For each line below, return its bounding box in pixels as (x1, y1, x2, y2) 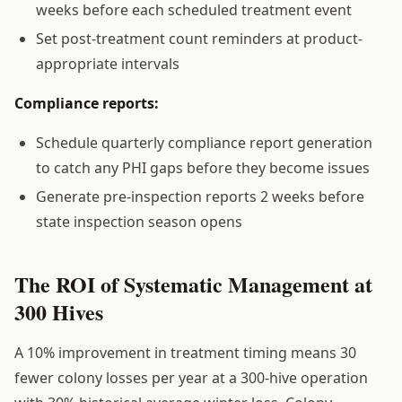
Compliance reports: (14, 92, 159, 113)
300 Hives (14, 295, 103, 328)
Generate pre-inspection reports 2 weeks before (36, 186, 364, 206)
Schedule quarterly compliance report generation (36, 132, 372, 153)
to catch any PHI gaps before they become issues (36, 157, 370, 178)
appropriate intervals (36, 53, 179, 74)
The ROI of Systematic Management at (14, 267, 372, 300)
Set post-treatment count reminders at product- (36, 28, 363, 48)
